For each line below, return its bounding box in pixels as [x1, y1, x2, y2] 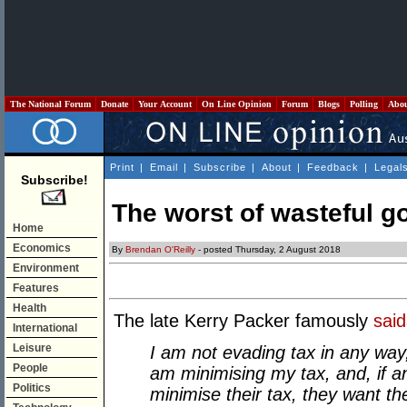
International [13, 322, 77, 334]
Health [13, 302, 46, 314]
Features [13, 282, 59, 294]
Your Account [135, 99, 194, 109]
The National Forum [7, 99, 94, 109]
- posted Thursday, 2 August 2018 [195, 244, 341, 255]
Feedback [307, 162, 359, 173]
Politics [13, 382, 51, 394]
